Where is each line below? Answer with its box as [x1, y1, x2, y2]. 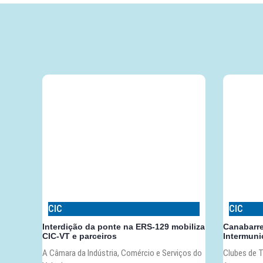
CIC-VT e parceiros [42, 231, 117, 241]
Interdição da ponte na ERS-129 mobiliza [42, 222, 205, 232]
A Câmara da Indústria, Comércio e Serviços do [42, 248, 202, 259]
